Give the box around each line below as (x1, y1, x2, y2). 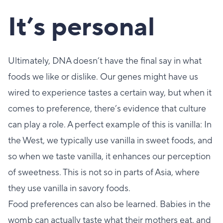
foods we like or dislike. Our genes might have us (8, 71, 198, 83)
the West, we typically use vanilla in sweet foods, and (8, 134, 213, 146)
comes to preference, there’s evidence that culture (8, 103, 206, 114)
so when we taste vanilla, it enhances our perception (8, 150, 211, 162)
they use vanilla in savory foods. (8, 182, 130, 194)
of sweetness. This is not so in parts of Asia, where (8, 166, 200, 178)
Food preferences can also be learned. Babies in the (8, 198, 211, 210)
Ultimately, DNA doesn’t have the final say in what (8, 55, 202, 67)
